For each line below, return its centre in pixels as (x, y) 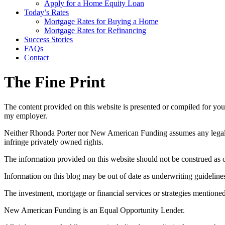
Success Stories (48, 39)
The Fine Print (55, 82)
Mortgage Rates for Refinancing (95, 30)
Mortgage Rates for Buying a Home (101, 21)
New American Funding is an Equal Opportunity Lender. (94, 210)
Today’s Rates (46, 12)
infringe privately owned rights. (54, 142)
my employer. (26, 116)
